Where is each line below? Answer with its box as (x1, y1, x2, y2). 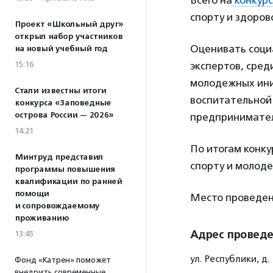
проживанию (15, 213, 69, 223)
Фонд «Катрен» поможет (15, 255, 111, 264)
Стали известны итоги (15, 86, 106, 96)
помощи (15, 189, 49, 199)
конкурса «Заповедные (15, 98, 111, 108)
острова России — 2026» (15, 110, 113, 120)
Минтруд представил (15, 152, 103, 162)
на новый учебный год (15, 44, 107, 54)
